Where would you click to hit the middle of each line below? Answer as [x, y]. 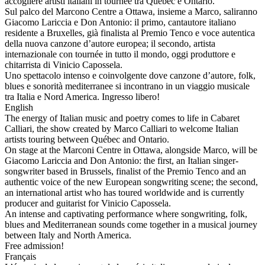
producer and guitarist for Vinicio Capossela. [88, 203]
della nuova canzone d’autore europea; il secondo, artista [110, 44]
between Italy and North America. [68, 235]
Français [20, 257]
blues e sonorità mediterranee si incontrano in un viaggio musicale [127, 86]
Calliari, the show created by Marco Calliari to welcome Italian [122, 129]
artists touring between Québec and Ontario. [87, 140]
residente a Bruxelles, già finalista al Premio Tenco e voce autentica [130, 33]
